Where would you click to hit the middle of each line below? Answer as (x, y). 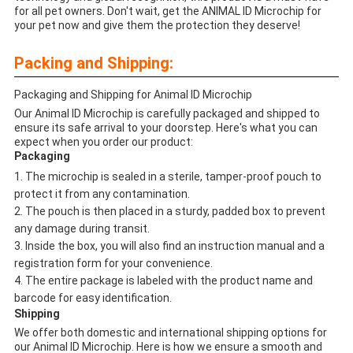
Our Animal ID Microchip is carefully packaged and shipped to (167, 113)
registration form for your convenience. (113, 263)
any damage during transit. (82, 228)
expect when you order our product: (103, 141)
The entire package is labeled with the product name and (169, 280)
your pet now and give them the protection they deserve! (157, 25)
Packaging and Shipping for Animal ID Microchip (133, 94)
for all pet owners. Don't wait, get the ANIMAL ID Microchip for (167, 11)
